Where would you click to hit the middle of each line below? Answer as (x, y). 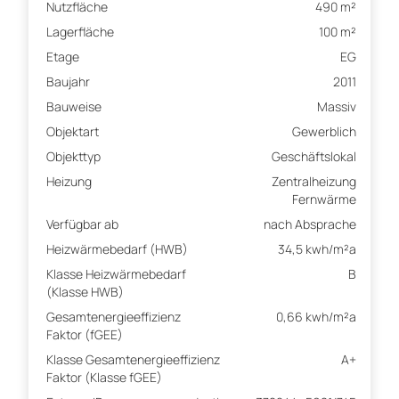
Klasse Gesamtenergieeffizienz (133, 360)
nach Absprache (310, 224)
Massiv (337, 107)
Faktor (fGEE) (85, 335)
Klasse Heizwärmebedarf (116, 274)
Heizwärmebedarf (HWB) (117, 249)
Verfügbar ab (82, 224)
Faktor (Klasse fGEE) (104, 378)
